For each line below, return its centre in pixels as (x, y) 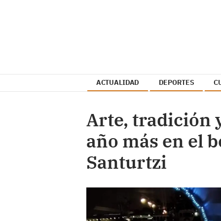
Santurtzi (127, 162)
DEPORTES (176, 82)
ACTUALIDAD (118, 82)
